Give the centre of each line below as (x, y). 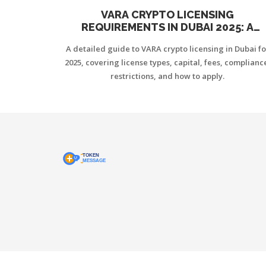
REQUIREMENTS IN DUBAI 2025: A (167, 27)
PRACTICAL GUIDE (167, 39)
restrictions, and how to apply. (167, 76)
